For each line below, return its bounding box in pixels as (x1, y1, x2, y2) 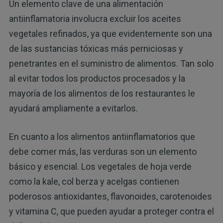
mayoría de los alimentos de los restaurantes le (8, 88, 195, 99)
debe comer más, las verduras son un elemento (8, 146, 197, 157)
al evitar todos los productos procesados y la (8, 73, 185, 84)
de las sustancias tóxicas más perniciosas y (8, 43, 183, 54)
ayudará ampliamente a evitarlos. (8, 103, 138, 114)
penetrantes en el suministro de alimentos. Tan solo (8, 58, 214, 69)
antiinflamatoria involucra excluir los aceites (8, 13, 181, 24)
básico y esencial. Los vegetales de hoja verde (8, 161, 192, 172)
